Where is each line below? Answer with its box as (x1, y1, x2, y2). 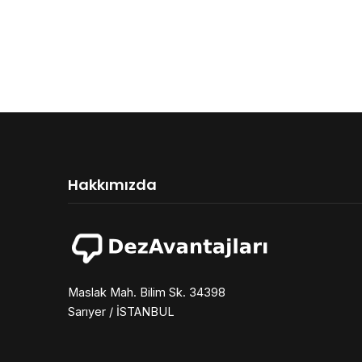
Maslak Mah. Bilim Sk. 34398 (68, 284, 225, 299)
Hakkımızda (68, 174, 157, 195)
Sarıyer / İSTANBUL (68, 304, 175, 318)
